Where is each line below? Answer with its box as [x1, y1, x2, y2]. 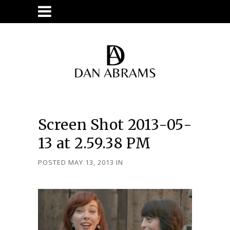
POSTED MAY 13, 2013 [38, 158, 114, 167]
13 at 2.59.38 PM [38, 134, 150, 152]
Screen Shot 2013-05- [38, 116, 193, 134]
